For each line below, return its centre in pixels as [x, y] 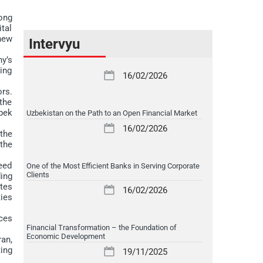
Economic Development [65, 236]
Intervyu [54, 44]
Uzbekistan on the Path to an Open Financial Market [112, 113]
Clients [38, 174]
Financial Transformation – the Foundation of [101, 227]
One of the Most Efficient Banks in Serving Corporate [113, 166]
